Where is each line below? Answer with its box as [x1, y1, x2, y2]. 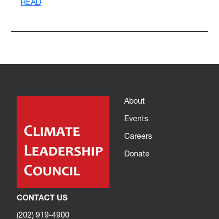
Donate [124, 150, 150, 158]
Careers [124, 132, 152, 141]
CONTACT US [17, 194, 68, 202]
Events [124, 115, 148, 123]
